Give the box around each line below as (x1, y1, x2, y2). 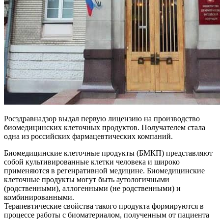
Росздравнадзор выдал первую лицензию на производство (4, 114, 200, 123)
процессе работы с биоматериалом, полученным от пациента (4, 210, 209, 219)
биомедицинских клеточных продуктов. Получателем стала (4, 123, 205, 132)
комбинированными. (4, 192, 74, 201)
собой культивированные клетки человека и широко (4, 157, 180, 166)
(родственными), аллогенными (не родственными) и (4, 184, 181, 192)
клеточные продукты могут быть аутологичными (4, 175, 169, 184)
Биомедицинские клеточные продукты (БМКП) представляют (4, 148, 213, 157)
